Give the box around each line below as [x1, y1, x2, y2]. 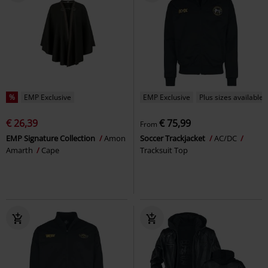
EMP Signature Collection [6, 132, 97, 144]
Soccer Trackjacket [140, 132, 207, 144]
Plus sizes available [199, 92, 263, 102]
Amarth [6, 144, 35, 156]
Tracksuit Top [140, 144, 188, 156]
